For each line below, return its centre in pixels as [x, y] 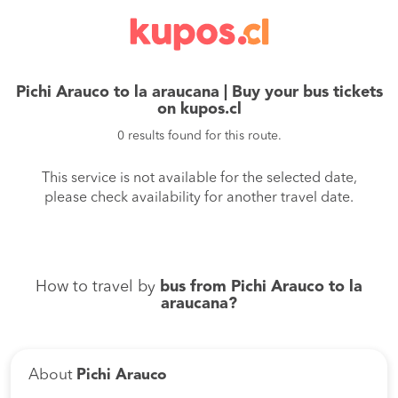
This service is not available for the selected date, [199, 179]
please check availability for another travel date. [199, 198]
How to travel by [98, 287]
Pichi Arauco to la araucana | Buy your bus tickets [199, 92]
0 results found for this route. [199, 136]
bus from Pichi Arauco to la [261, 287]
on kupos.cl [199, 109]
